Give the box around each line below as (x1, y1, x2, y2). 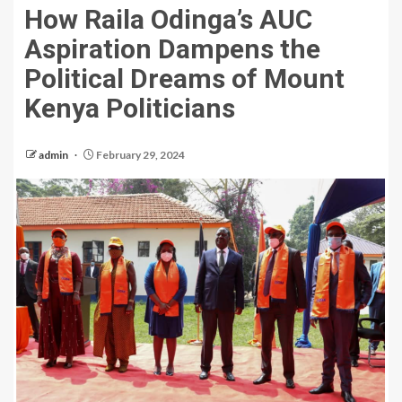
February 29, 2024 (94, 148, 185, 162)
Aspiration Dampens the (24, 33, 320, 66)
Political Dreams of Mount (24, 63, 345, 95)
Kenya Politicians (24, 92, 235, 125)
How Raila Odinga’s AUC (24, 4, 312, 36)
